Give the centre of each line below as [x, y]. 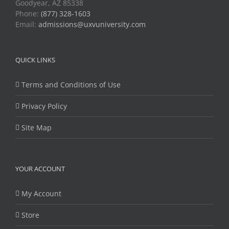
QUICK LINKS [35, 60]
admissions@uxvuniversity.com [92, 25]
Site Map [37, 128]
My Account [41, 194]
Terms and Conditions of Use [71, 85]
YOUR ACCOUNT [40, 169]
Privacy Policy [44, 106]
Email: [27, 25]
